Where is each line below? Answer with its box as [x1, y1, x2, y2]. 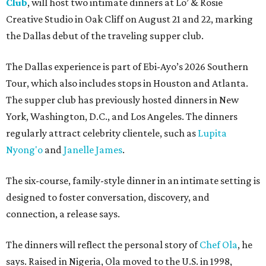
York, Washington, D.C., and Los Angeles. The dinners [6, 110, 237, 122]
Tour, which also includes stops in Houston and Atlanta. [6, 77, 248, 89]
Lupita [198, 126, 227, 139]
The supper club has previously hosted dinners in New [6, 93, 239, 106]
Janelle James [64, 143, 122, 156]
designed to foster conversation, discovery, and [6, 191, 210, 203]
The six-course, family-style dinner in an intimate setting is [6, 174, 260, 186]
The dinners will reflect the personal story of [6, 238, 199, 251]
